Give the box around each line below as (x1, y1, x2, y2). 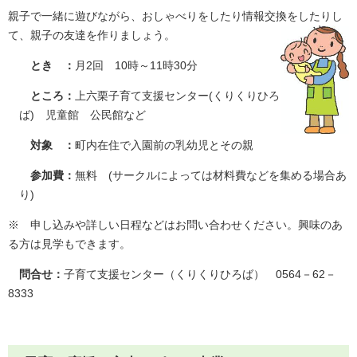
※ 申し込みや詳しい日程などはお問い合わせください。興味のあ (8, 218, 343, 231)
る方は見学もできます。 (8, 237, 142, 250)
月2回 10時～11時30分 (75, 58, 198, 72)
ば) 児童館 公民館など (19, 108, 146, 121)
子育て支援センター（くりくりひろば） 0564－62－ (64, 267, 336, 280)
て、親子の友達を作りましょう (8, 28, 164, 41)
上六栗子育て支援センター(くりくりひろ (75, 88, 280, 102)
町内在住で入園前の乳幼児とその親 (75, 138, 253, 151)
